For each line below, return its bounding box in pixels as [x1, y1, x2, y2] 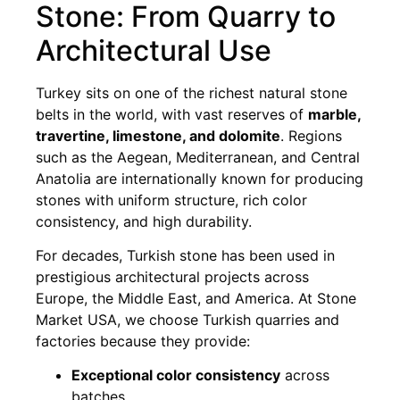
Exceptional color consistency [71, 366, 280, 385]
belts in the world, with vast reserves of [36, 104, 308, 123]
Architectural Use [36, 32, 271, 68]
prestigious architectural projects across [36, 268, 309, 287]
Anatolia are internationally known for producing [36, 169, 363, 187]
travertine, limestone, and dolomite [36, 126, 280, 145]
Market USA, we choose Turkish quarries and [36, 311, 339, 329]
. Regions [280, 126, 342, 145]
